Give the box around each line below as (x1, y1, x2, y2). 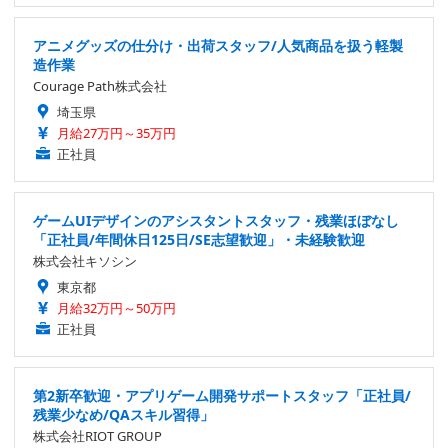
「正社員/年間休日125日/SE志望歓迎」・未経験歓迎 (33, 230, 365, 250)
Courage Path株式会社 (33, 77, 167, 96)
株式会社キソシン (33, 252, 137, 271)
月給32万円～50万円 (57, 299, 176, 318)
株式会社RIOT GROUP (33, 427, 162, 446)
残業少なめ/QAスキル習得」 (33, 405, 214, 425)
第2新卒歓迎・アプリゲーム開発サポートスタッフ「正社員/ (33, 386, 411, 406)
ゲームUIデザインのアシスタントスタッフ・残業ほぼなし (33, 211, 399, 231)
